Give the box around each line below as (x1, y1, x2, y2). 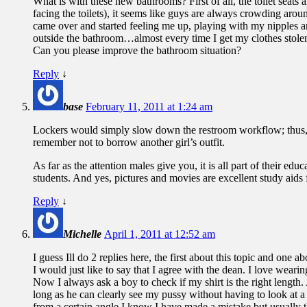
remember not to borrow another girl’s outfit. (33, 136, 225, 148)
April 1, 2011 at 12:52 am (104, 228, 215, 240)
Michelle (63, 228, 101, 240)
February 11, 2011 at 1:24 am (86, 100, 212, 112)
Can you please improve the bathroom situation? (33, 44, 241, 56)
